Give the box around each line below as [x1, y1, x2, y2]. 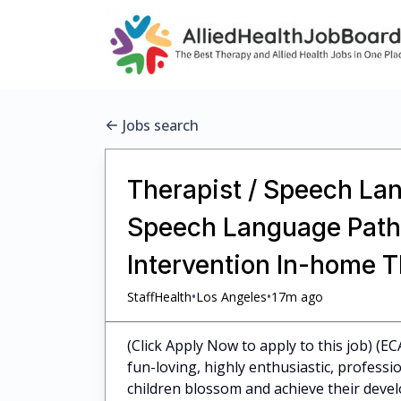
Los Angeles [196, 287, 267, 305]
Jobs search [123, 115, 199, 135]
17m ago [271, 287, 323, 305]
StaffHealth [127, 287, 192, 305]
